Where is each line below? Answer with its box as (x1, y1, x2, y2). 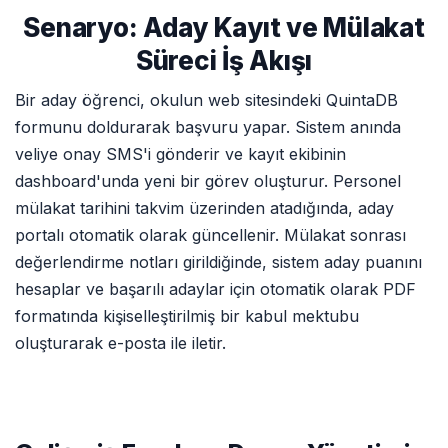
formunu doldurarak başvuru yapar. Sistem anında (15, 117, 401, 137)
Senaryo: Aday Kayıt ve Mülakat (23, 12, 425, 43)
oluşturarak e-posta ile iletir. (15, 333, 226, 353)
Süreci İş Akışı (135, 45, 313, 76)
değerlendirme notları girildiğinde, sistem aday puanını (15, 252, 422, 272)
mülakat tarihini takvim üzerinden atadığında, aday (15, 198, 394, 218)
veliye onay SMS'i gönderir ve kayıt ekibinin (15, 144, 346, 164)
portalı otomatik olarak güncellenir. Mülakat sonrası (15, 225, 406, 245)
